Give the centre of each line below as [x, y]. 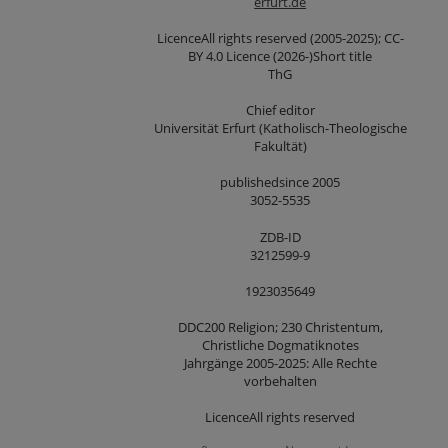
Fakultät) [280, 146]
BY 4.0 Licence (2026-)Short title [280, 56]
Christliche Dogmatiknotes [280, 344]
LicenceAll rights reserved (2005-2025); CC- [280, 38]
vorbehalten [280, 380]
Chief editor [280, 110]
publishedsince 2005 [280, 182]
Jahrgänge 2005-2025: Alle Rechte [280, 362]
